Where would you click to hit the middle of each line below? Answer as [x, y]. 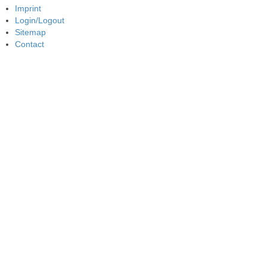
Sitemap [30, 32]
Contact [30, 44]
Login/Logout [40, 21]
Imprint [28, 9]
